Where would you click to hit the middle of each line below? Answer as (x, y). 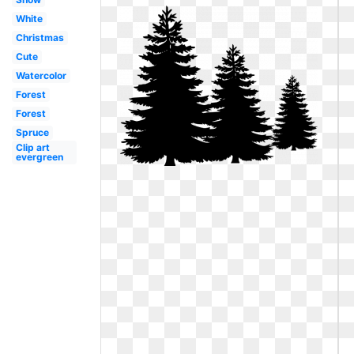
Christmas (40, 38)
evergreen (39, 157)
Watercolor (41, 75)
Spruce (32, 132)
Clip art (32, 147)
